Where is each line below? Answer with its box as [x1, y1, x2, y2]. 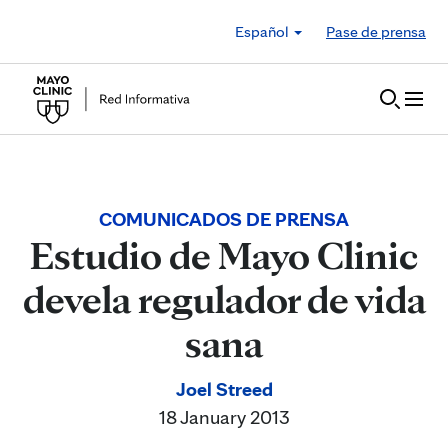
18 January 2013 [158, 405, 290, 429]
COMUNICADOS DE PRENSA [99, 207, 349, 231]
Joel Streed [175, 377, 273, 401]
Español [235, 21, 292, 41]
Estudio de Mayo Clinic [30, 231, 418, 279]
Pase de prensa [326, 21, 426, 41]
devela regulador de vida [22, 275, 426, 323]
